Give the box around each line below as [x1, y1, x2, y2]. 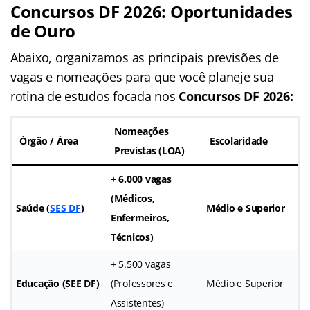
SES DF [50, 201, 81, 215]
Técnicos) [111, 230, 154, 244]
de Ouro [10, 19, 76, 42]
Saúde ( [16, 201, 51, 215]
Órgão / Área [19, 134, 78, 147]
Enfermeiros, [111, 210, 170, 224]
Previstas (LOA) [114, 143, 185, 157]
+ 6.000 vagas [111, 172, 172, 185]
